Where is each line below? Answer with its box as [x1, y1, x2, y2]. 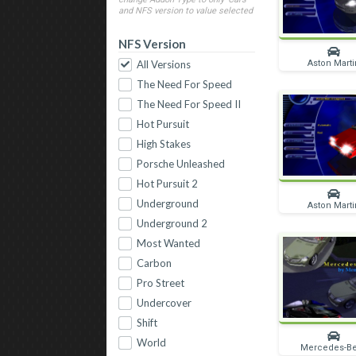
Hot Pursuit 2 [137, 177, 199, 191]
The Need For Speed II [137, 98, 242, 111]
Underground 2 [137, 217, 208, 230]
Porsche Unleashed [137, 157, 226, 171]
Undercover [137, 296, 192, 310]
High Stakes [137, 137, 192, 151]
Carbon [137, 257, 172, 270]
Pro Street [137, 277, 185, 290]
